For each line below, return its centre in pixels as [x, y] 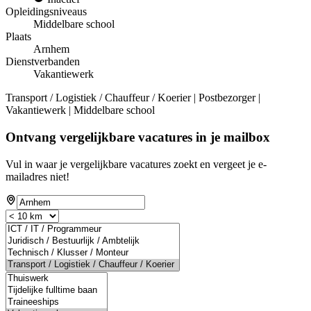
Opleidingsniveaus [46, 12]
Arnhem [51, 49]
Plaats [18, 37]
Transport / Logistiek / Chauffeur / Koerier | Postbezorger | [133, 98]
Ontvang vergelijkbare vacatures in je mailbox [138, 137]
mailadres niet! [37, 176]
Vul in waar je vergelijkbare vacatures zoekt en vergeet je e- [136, 164]
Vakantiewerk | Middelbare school [80, 110]
